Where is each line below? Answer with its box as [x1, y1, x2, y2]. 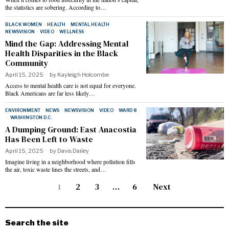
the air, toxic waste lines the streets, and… [5, 165, 106, 174]
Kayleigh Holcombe [57, 71, 109, 79]
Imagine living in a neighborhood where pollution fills [5, 157, 135, 166]
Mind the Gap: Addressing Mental [5, 38, 128, 50]
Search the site [5, 218, 68, 228]
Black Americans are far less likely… [5, 89, 95, 98]
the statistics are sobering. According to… [5, 3, 106, 12]
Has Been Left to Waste [5, 133, 93, 145]
